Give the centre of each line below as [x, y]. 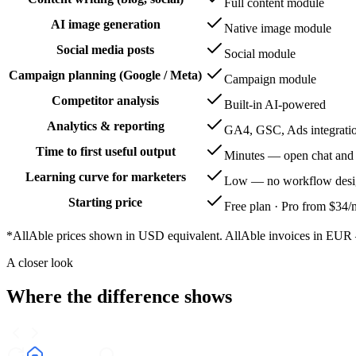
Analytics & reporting [105, 126]
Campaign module [270, 79]
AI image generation [105, 24]
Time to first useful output [105, 151]
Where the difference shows [119, 296]
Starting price [105, 202]
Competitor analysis [105, 100]
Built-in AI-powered [275, 104]
